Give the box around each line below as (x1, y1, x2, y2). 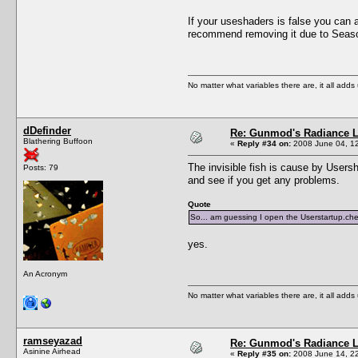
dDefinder (23, 124, 71, 137)
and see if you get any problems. (188, 173, 340, 186)
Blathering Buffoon (23, 136, 93, 145)
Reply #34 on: (237, 138, 291, 148)
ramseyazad (23, 334, 82, 347)
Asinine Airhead (23, 346, 81, 356)
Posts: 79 (23, 162, 58, 172)
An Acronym (23, 268, 67, 278)
